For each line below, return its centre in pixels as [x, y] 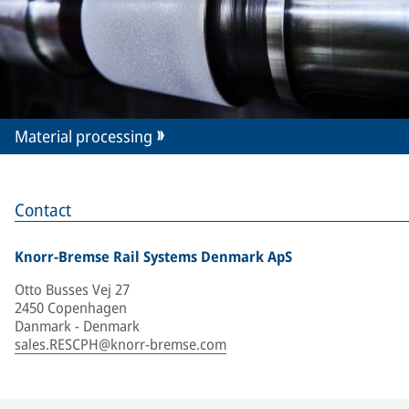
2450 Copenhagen [71, 308]
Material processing [84, 136]
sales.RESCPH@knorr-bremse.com [121, 344]
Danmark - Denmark [77, 326]
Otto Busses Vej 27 [72, 289]
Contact [43, 210]
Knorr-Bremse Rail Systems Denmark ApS [153, 257]
